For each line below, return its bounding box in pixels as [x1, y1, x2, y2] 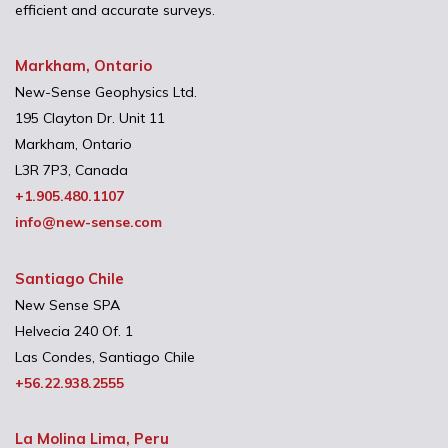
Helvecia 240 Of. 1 [15, 321, 133, 340]
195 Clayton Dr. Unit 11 [15, 109, 165, 128]
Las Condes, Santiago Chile [15, 347, 195, 366]
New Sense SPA [15, 295, 120, 314]
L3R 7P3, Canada [15, 161, 128, 180]
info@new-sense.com [15, 213, 162, 232]
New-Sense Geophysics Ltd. [15, 83, 197, 102]
